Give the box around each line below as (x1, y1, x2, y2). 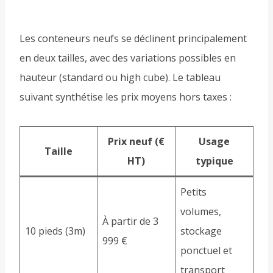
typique (195, 154, 233, 168)
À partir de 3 (102, 214, 158, 229)
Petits (180, 185, 207, 199)
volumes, (180, 205, 221, 219)
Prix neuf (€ (108, 135, 165, 149)
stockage (180, 224, 222, 238)
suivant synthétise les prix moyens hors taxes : (19, 90, 232, 104)
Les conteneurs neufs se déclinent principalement (19, 32, 247, 46)
